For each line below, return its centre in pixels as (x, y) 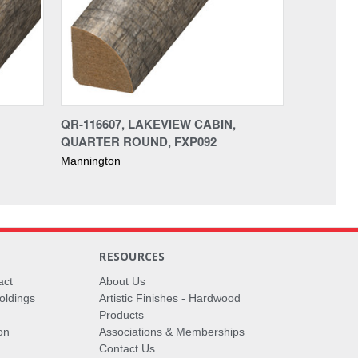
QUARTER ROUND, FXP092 (139, 141)
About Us (123, 281)
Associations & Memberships (172, 331)
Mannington (91, 160)
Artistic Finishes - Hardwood (170, 298)
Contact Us (127, 348)
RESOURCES (132, 256)
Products (122, 314)
